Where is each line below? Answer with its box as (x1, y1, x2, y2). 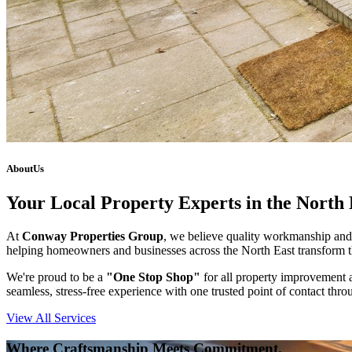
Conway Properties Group (22, 229, 163, 244)
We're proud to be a (6, 270, 106, 284)
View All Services (6, 311, 96, 325)
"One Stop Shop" (106, 270, 200, 284)
